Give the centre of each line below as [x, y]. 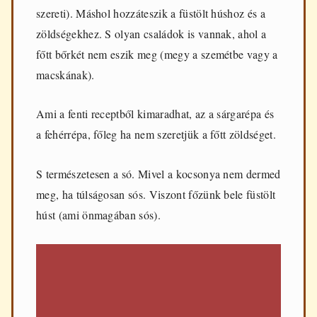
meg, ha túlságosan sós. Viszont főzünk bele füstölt [156, 195]
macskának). [65, 74]
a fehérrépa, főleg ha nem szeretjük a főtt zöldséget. [156, 134]
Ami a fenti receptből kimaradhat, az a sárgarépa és [155, 114]
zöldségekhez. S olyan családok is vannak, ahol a [151, 33]
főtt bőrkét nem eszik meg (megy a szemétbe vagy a [157, 54]
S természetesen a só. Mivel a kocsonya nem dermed [158, 174]
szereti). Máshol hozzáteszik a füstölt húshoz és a [151, 13]
